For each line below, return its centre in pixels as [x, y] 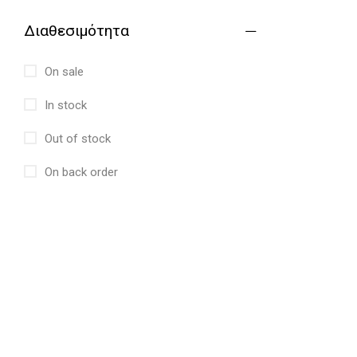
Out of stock [76, 139]
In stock [64, 105]
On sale [63, 72]
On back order [80, 172]
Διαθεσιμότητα [76, 31]
